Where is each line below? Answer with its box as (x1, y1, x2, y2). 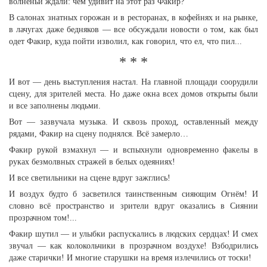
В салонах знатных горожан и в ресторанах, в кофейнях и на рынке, (9, 13, 258, 22)
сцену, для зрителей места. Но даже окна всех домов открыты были (9, 89, 258, 98)
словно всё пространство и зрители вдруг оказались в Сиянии (9, 201, 258, 210)
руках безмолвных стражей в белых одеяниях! (9, 157, 175, 166)
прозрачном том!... (9, 213, 77, 222)
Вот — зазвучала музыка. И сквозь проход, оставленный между (9, 117, 258, 126)
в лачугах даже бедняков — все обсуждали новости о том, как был (9, 25, 258, 34)
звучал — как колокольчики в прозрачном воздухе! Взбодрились (9, 241, 258, 250)
